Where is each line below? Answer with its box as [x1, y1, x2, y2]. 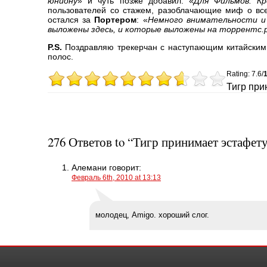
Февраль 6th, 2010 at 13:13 [72, 173, 161, 182]
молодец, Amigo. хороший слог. [95, 210, 209, 219]
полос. [48, 51, 73, 61]
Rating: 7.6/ [226, 70, 263, 79]
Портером [94, 14, 137, 24]
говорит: [107, 163, 141, 173]
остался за [48, 14, 95, 24]
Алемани [72, 163, 107, 173]
